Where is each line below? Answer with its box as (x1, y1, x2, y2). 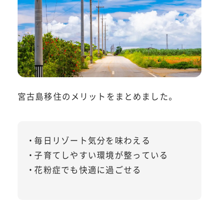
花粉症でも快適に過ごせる (34, 163, 142, 175)
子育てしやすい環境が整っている (34, 149, 169, 161)
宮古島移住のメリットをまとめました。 (17, 90, 177, 102)
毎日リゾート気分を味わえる (34, 134, 151, 146)
